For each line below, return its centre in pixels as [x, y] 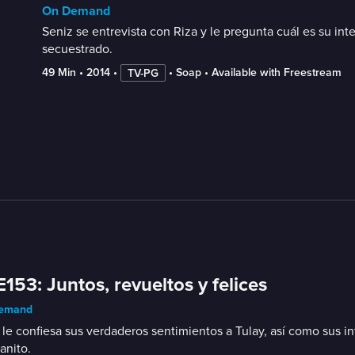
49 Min [59, 73]
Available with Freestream [276, 73]
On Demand [76, 11]
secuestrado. [77, 49]
